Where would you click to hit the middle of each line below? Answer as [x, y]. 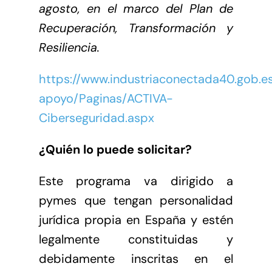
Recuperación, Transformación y [136, 28]
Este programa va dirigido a [136, 181]
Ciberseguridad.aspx [96, 117]
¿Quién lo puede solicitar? [115, 149]
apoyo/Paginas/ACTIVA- [106, 98]
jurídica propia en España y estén [136, 219]
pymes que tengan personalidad [136, 200]
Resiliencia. [69, 47]
